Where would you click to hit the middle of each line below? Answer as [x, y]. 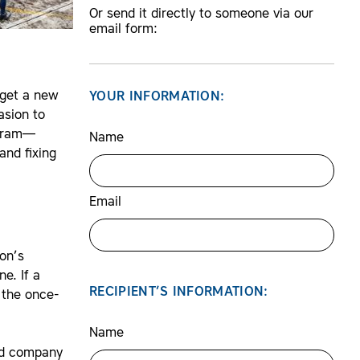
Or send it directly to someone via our [201, 14]
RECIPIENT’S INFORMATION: [179, 292]
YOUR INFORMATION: [157, 97]
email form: [123, 30]
